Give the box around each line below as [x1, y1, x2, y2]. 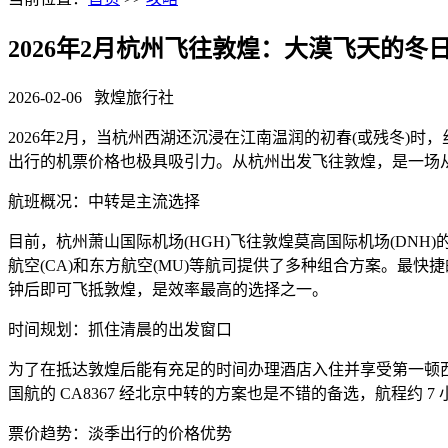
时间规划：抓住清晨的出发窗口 [8, 320, 232, 338]
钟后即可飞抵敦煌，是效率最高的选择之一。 [8, 280, 328, 298]
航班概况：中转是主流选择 [8, 192, 200, 210]
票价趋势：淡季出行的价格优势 [8, 424, 232, 442]
